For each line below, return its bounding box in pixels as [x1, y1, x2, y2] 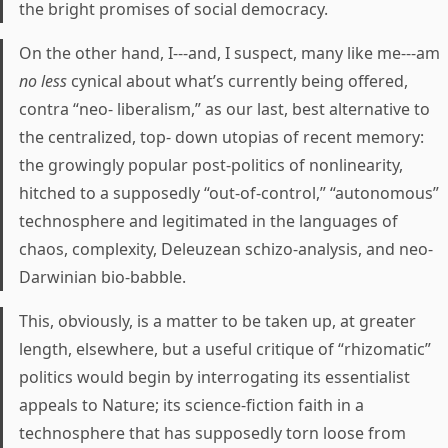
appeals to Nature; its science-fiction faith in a [19, 394, 364, 416]
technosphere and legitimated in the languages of [19, 210, 398, 232]
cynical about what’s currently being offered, [67, 70, 408, 92]
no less [19, 70, 67, 92]
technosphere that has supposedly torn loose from [19, 422, 406, 444]
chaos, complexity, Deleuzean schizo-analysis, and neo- [19, 238, 433, 260]
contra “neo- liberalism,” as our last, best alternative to [19, 98, 430, 120]
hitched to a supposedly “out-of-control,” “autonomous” [19, 182, 439, 204]
